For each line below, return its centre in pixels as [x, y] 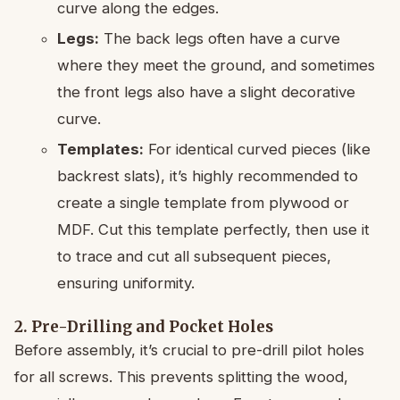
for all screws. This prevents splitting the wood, [181, 377]
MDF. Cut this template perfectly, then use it [213, 230]
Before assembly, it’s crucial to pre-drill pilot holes [189, 350]
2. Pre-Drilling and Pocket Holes [144, 327]
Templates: [100, 150]
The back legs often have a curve [220, 39]
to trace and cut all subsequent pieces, [194, 257]
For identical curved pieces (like [257, 150]
